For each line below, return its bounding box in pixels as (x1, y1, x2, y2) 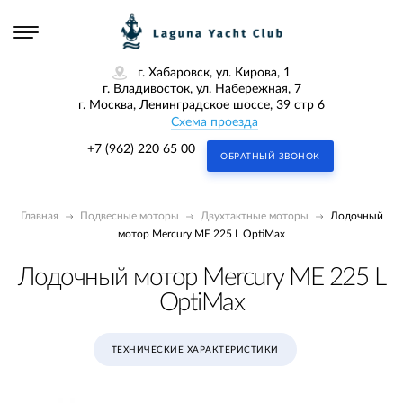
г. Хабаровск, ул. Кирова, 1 (138, 67, 291, 80)
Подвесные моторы (79, 210, 179, 222)
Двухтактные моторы (200, 210, 309, 222)
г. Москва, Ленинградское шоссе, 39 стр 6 (78, 99, 325, 112)
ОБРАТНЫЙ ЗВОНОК (220, 152, 320, 162)
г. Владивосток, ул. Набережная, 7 (102, 83, 301, 96)
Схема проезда (170, 116, 258, 130)
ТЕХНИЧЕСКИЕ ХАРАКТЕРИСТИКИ (111, 345, 279, 354)
